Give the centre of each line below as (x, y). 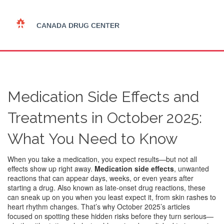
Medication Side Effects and (103, 97)
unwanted (193, 168)
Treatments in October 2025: (105, 118)
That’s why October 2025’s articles (134, 206)
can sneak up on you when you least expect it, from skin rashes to (112, 197)
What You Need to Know (92, 139)
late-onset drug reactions (144, 187)
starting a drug (30, 187)
